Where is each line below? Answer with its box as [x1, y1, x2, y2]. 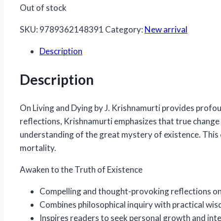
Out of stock [20, 2, 67, 13]
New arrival [145, 24, 187, 35]
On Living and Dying [20, 103, 94, 113]
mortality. [20, 143, 56, 153]
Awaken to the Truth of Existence [20, 164, 143, 175]
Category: [105, 24, 145, 35]
